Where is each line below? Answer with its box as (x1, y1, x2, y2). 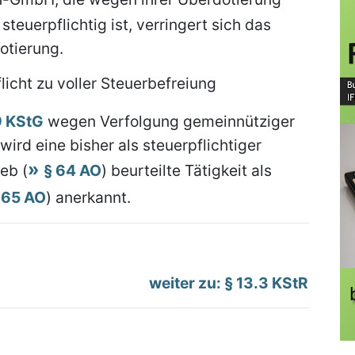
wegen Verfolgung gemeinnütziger (44, 112, 295, 131)
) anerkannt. (46, 188, 131, 207)
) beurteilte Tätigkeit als (101, 161, 272, 180)
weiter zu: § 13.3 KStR (149, 273, 308, 292)
